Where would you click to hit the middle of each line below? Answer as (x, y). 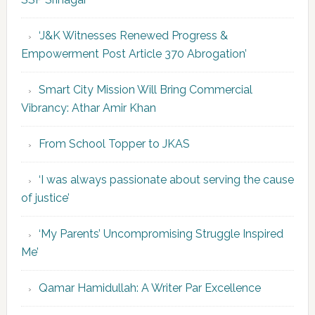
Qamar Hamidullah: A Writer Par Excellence (149, 288)
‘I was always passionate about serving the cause (166, 180)
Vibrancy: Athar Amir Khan (88, 108)
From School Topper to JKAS (114, 144)
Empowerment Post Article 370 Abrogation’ (134, 54)
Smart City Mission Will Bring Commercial (145, 90)
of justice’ (45, 198)
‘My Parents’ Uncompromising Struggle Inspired (161, 234)
